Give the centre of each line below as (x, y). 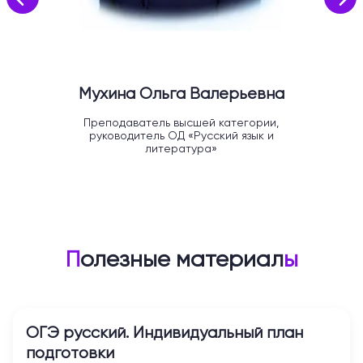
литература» (181, 148)
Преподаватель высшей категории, (181, 122)
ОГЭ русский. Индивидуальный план (164, 332)
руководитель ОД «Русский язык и (181, 135)
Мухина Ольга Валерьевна (181, 93)
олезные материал (181, 258)
